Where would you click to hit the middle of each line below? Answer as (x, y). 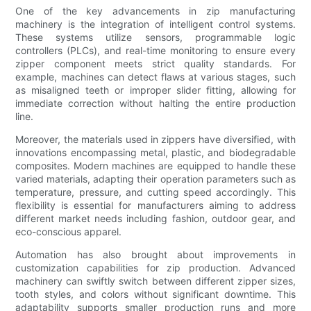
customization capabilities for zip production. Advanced (155, 268)
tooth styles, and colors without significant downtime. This (155, 294)
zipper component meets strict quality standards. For (155, 64)
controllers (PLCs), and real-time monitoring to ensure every (155, 51)
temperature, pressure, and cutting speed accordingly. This (155, 192)
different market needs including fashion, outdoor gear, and (155, 219)
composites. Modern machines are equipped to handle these (155, 166)
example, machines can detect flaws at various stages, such (155, 77)
